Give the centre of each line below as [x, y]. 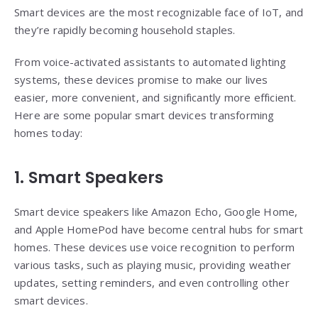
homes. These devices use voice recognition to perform [155, 247]
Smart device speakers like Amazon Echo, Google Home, [156, 212]
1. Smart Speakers [89, 178]
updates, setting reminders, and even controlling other [152, 283]
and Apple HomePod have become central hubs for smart [159, 230]
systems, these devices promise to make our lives [141, 80]
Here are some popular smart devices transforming [144, 115]
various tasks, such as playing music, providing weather [153, 265]
